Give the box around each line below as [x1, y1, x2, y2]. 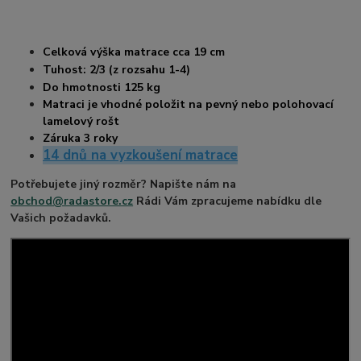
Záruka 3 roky [43, 130, 118, 146]
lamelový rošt [43, 113, 120, 129]
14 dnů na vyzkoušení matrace [43, 145, 239, 164]
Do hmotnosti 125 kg [43, 79, 180, 95]
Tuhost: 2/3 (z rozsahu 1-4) [43, 61, 191, 77]
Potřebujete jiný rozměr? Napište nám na [10, 176, 237, 192]
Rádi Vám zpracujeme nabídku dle [133, 193, 322, 209]
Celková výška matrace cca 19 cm [43, 44, 226, 60]
